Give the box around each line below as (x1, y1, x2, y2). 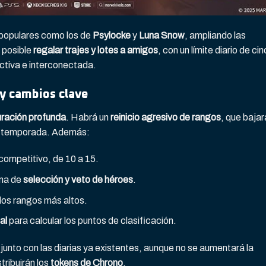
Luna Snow (139, 30, 185, 40)
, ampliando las (185, 30, 246, 40)
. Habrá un (66, 112, 110, 122)
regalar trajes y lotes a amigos (33, 45, 158, 55)
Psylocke (93, 30, 131, 40)
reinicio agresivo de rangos (110, 112, 221, 122)
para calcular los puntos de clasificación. (7, 216, 176, 226)
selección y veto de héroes (23, 175, 133, 185)
